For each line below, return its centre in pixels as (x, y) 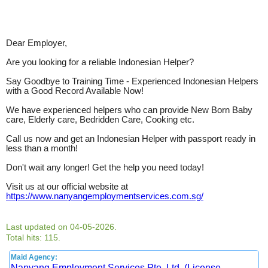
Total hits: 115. (33, 237)
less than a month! (42, 148)
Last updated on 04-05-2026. (61, 226)
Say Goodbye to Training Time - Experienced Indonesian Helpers (132, 81)
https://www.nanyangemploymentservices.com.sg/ (105, 196)
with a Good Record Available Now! (75, 91)
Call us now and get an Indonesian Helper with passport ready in (131, 138)
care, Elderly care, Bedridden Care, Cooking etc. (100, 119)
